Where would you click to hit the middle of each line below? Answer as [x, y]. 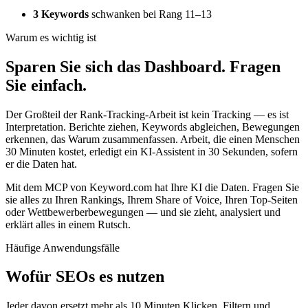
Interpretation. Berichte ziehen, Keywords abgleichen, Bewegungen [153, 126]
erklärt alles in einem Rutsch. [68, 224]
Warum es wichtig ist [51, 37]
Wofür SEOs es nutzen [85, 277]
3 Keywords [61, 14]
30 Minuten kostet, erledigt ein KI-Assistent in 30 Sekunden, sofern [152, 151]
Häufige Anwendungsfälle [63, 247]
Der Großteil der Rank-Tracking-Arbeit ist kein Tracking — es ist [147, 114]
